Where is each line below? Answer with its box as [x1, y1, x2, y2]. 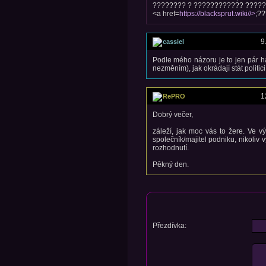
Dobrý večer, [152, 110, 193, 119]
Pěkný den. [152, 160, 189, 169]
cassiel [162, 37, 184, 45]
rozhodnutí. [152, 143, 189, 152]
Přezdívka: [152, 221, 186, 230]
